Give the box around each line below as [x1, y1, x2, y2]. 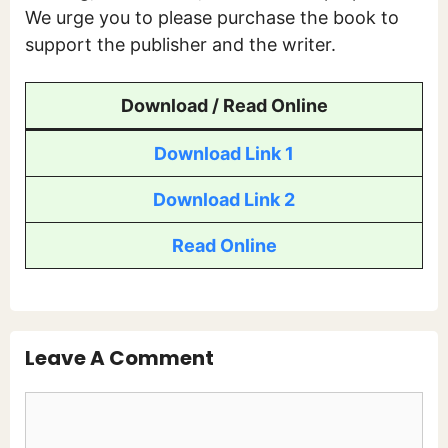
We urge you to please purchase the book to [25, 7, 399, 29]
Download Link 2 [153, 188, 295, 210]
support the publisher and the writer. [25, 34, 336, 56]
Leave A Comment [25, 343, 214, 372]
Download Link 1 [154, 142, 294, 164]
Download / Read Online [120, 94, 328, 116]
